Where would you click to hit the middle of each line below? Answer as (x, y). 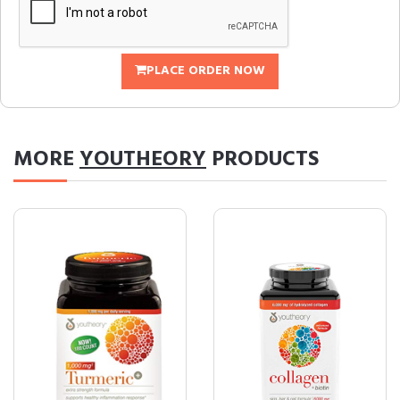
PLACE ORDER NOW (206, 71)
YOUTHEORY (143, 160)
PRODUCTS (262, 160)
